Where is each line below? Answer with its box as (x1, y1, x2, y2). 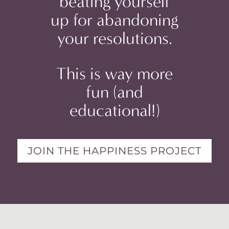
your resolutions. (57, 29, 172, 49)
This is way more (56, 64, 173, 84)
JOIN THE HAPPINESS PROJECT (28, 145, 201, 157)
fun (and (86, 82, 143, 102)
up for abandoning (51, 10, 178, 30)
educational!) (69, 101, 160, 121)
